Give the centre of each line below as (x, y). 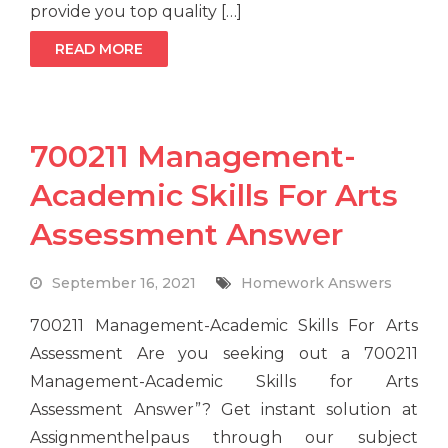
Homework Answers (317, 283)
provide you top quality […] (136, 12)
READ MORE (99, 49)
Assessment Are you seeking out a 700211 (224, 354)
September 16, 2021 (124, 283)
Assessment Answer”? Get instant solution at (224, 410)
